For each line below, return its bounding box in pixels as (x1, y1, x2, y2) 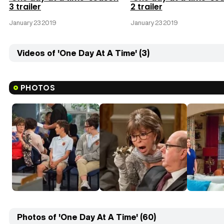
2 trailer (130, 1, 162, 13)
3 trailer (9, 1, 41, 13)
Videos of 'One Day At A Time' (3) (17, 47, 149, 59)
